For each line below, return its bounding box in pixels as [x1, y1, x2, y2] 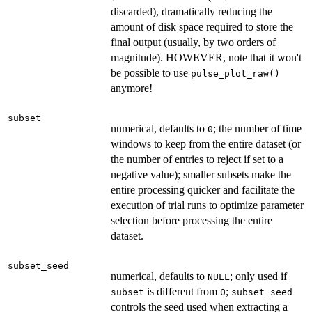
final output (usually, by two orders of [111, 36, 276, 49]
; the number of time [213, 123, 302, 135]
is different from [144, 286, 220, 298]
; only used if [230, 270, 287, 283]
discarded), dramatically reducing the [111, 6, 272, 18]
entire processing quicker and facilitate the [111, 184, 295, 196]
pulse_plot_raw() [191, 68, 280, 79]
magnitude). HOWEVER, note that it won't [111, 52, 302, 64]
